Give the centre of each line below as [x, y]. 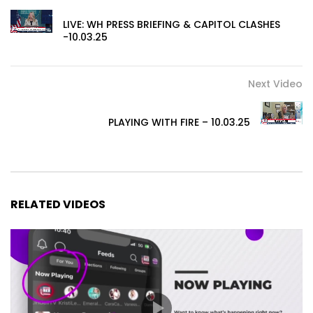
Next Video [275, 83]
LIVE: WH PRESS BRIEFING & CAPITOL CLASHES [172, 24]
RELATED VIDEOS [58, 204]
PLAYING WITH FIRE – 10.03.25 [179, 122]
